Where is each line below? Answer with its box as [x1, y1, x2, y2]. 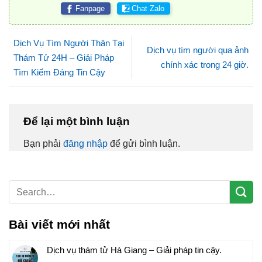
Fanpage [75, 4, 105, 13]
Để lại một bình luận [23, 115, 133, 128]
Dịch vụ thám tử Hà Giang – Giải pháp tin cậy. [47, 244, 222, 255]
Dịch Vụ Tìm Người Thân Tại [13, 37, 124, 48]
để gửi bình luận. [108, 138, 180, 149]
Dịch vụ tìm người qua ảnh [147, 45, 249, 56]
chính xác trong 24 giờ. [161, 60, 249, 70]
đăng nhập [63, 138, 108, 149]
